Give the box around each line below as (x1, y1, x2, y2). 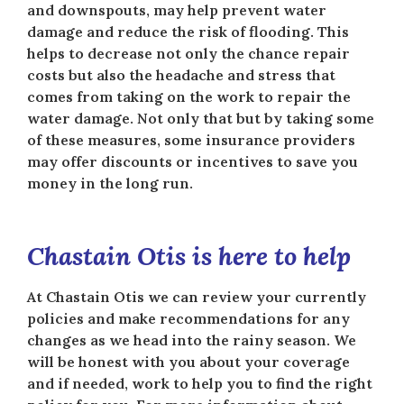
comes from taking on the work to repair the (27, 87, 351, 106)
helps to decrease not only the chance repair (27, 44, 350, 63)
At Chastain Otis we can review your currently (27, 288, 366, 307)
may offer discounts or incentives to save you (27, 152, 358, 171)
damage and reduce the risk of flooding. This (27, 23, 349, 41)
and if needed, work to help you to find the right (27, 374, 372, 393)
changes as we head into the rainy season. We (27, 331, 356, 350)
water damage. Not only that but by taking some (27, 109, 374, 128)
